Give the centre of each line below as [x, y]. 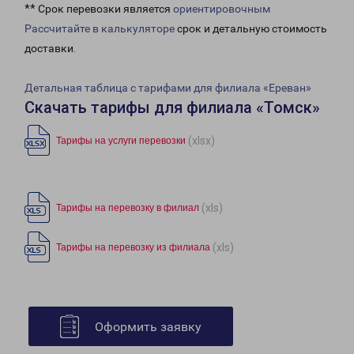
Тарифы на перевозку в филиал [128, 208]
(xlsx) [201, 140]
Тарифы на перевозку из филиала [133, 248]
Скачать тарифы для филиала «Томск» [172, 108]
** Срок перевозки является [99, 9]
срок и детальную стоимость [251, 29]
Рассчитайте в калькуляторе [100, 29]
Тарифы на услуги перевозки [121, 141]
